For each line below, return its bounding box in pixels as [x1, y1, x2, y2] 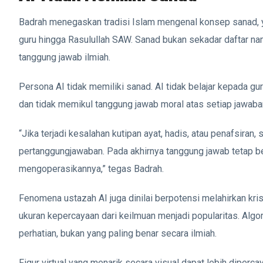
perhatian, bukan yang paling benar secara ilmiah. [19, 227, 217, 239]
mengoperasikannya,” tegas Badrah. [19, 163, 164, 174]
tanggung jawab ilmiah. [19, 51, 110, 63]
